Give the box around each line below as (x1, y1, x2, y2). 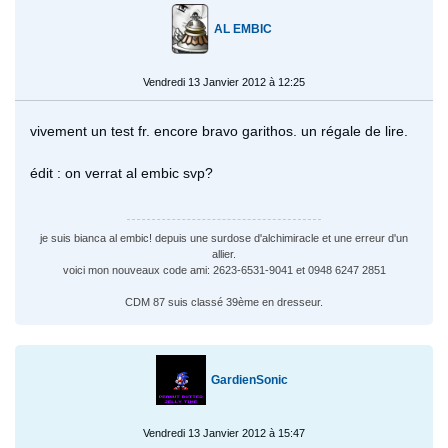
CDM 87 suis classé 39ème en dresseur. (125, 295, 323, 308)
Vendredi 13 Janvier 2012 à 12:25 (143, 75, 305, 88)
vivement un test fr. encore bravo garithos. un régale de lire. (30, 122, 408, 139)
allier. (212, 247, 236, 260)
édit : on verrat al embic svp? (30, 164, 213, 181)
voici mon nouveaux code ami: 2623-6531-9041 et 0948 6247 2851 (62, 263, 386, 276)
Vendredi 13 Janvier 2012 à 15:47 (143, 426, 305, 439)
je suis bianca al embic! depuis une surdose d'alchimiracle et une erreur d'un (40, 231, 408, 244)
